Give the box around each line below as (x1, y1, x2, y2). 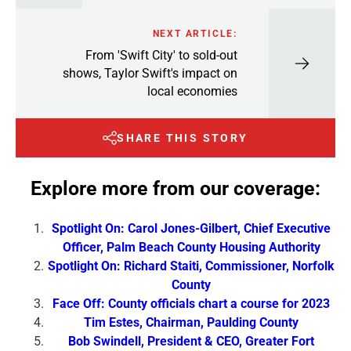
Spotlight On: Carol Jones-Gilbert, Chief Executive (52, 220, 331, 236)
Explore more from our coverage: (31, 176, 320, 200)
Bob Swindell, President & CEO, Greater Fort (68, 333, 314, 349)
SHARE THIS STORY (117, 132, 248, 145)
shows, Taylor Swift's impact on (63, 65, 237, 81)
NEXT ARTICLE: (152, 27, 237, 39)
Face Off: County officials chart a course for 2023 (52, 295, 330, 311)
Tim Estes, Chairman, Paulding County (84, 314, 299, 330)
